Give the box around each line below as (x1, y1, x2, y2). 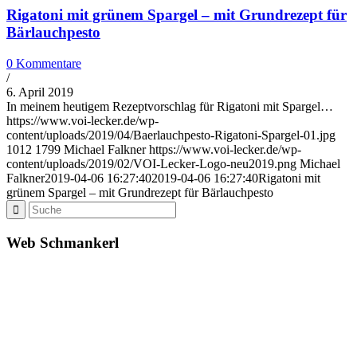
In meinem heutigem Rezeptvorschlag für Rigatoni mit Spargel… (6, 99, 333, 113)
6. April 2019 (6, 84, 73, 99)
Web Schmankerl (6, 233, 119, 251)
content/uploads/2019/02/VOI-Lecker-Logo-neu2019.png (6, 156, 296, 171)
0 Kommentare (6, 56, 81, 70)
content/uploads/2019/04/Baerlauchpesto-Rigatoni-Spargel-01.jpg (6, 127, 335, 142)
